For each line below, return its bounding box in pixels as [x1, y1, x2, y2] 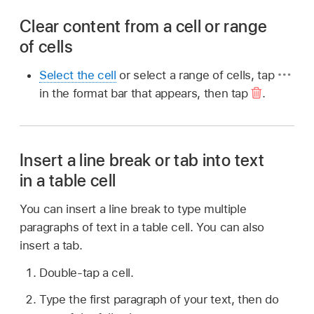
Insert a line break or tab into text [20, 150, 264, 171]
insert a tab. [20, 238, 83, 252]
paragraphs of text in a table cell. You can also [20, 219, 264, 234]
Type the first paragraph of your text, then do [39, 292, 279, 307]
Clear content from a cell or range [20, 16, 268, 37]
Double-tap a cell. [39, 265, 134, 280]
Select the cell [39, 68, 116, 83]
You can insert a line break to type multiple [20, 201, 247, 216]
